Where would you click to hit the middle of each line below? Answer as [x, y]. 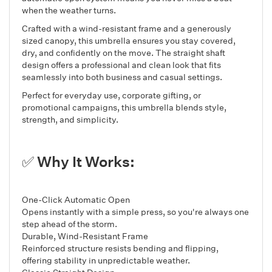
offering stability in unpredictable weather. [106, 260]
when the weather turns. [69, 10]
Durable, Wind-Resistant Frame [85, 236]
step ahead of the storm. [70, 223]
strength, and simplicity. [70, 119]
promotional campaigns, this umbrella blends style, [124, 107]
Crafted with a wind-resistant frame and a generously [127, 28]
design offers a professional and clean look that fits [121, 64]
